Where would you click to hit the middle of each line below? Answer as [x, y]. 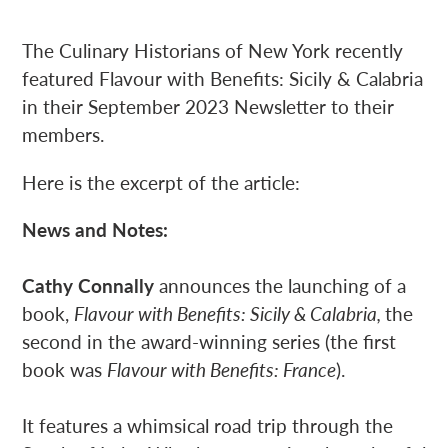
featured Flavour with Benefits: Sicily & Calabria [222, 79]
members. [63, 135]
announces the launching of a [282, 286]
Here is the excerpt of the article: [161, 182]
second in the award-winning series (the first [209, 342]
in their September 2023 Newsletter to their [208, 107]
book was [64, 370]
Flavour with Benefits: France [221, 370]
